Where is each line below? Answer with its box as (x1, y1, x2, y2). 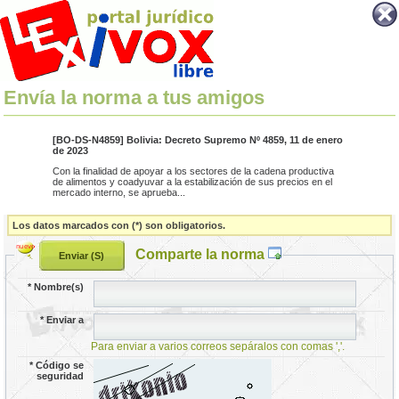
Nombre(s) (34, 281, 85, 292)
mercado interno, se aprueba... (52, 187, 185, 198)
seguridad (37, 370, 85, 381)
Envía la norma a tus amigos (4, 86, 265, 110)
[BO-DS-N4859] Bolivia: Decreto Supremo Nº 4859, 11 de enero (52, 134, 343, 146)
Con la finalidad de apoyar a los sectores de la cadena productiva (52, 166, 334, 176)
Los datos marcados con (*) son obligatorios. (12, 219, 226, 231)
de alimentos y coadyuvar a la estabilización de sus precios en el (52, 176, 332, 187)
